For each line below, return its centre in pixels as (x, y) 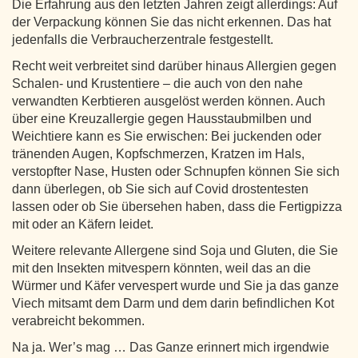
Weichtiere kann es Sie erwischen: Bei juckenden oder (167, 136)
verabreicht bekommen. (78, 320)
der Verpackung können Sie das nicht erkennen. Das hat (171, 22)
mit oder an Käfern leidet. (83, 224)
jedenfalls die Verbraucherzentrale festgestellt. (143, 39)
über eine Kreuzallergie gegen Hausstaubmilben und (162, 118)
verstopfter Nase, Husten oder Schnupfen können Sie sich (176, 171)
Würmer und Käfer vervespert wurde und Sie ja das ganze (175, 285)
